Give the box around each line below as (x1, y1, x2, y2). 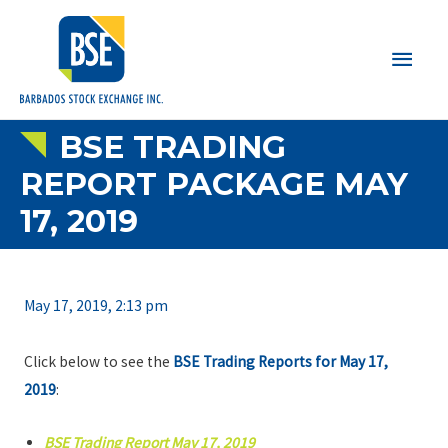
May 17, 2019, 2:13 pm (23, 296, 168, 316)
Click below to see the (23, 352, 173, 372)
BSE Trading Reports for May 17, (172, 352, 388, 372)
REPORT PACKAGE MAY (20, 164, 408, 203)
